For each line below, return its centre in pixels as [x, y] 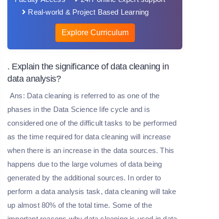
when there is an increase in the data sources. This [91, 150]
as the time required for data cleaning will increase [89, 136]
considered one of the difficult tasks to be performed [92, 123]
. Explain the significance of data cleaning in [88, 66]
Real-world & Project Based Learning [88, 12]
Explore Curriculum [95, 32]
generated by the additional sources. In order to [84, 177]
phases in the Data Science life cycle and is [79, 109]
